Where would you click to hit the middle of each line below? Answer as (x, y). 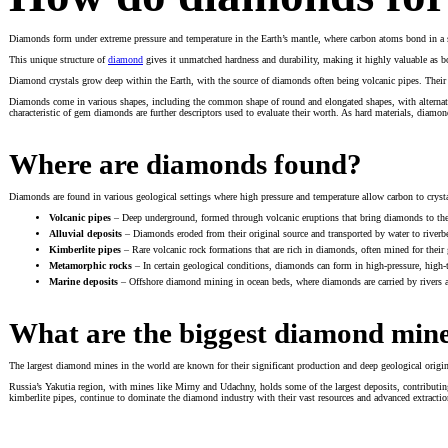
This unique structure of (58, 59)
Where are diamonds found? (185, 163)
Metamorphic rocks (90, 265)
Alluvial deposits (85, 233)
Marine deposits (83, 281)
